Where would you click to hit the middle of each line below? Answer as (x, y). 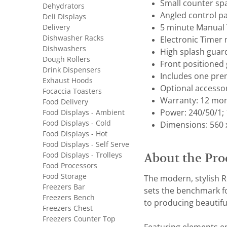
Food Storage (65, 176)
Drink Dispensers (72, 70)
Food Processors (70, 166)
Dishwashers (64, 49)
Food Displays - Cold (77, 123)
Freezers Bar (64, 187)
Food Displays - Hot (75, 134)
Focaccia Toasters (72, 91)
